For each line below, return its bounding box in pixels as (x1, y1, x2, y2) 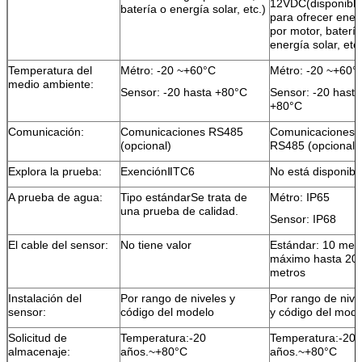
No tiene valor (120, 238, 192, 251)
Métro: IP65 (270, 190, 330, 204)
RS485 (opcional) (270, 138, 359, 152)
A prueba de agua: (8, 190, 103, 204)
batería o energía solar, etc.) (120, 2, 266, 15)
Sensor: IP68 (270, 212, 336, 225)
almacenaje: (8, 344, 70, 358)
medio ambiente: (8, 77, 94, 90)
